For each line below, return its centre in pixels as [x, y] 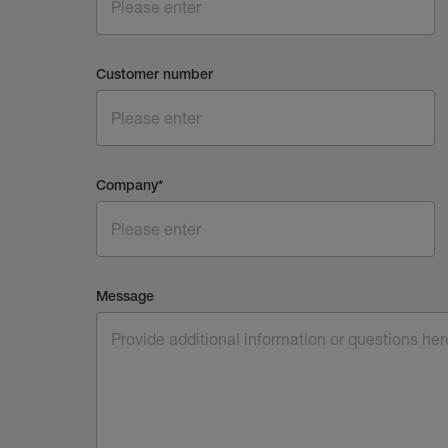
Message [125, 297]
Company [127, 186]
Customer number [154, 75]
